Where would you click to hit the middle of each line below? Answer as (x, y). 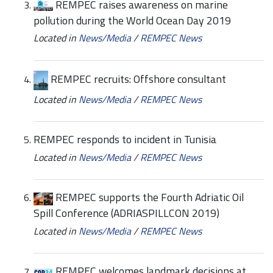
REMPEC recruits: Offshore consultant (138, 79)
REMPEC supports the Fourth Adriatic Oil (150, 197)
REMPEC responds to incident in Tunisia (125, 140)
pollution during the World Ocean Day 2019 (132, 20)
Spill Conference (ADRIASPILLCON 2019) (126, 213)
